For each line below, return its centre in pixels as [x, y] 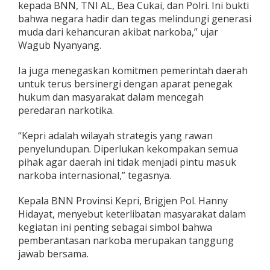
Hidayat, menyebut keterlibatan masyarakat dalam [132, 214]
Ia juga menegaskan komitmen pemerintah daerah [133, 71]
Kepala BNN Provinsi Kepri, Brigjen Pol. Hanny [123, 201]
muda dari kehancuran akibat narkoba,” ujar [118, 32]
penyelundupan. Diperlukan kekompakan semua [128, 149]
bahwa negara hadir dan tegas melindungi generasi [135, 19]
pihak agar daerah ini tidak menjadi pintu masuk [127, 162]
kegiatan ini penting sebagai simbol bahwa [115, 228]
